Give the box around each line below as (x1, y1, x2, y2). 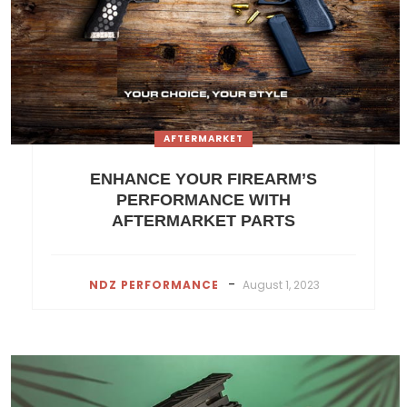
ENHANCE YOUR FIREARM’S (90, 169, 317, 188)
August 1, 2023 (243, 276, 320, 293)
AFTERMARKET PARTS (112, 211, 295, 230)
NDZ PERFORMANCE (89, 276, 219, 293)
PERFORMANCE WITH (116, 190, 291, 209)
